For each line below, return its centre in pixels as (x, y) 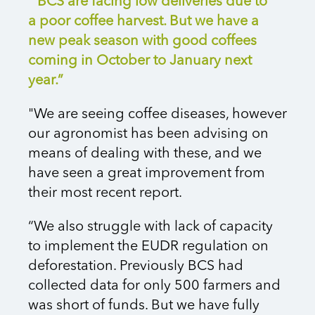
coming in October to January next (140, 62)
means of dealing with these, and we (145, 154)
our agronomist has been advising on (148, 135)
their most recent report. (105, 194)
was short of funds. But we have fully (144, 306)
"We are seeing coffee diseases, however (157, 115)
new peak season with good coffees (142, 42)
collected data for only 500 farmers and (154, 287)
